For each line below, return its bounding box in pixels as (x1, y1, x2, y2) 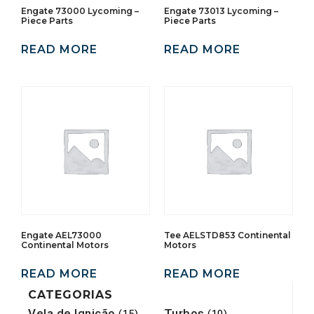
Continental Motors (21, 239, 109, 250)
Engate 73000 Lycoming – (21, 5, 139, 16)
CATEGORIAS (28, 287, 113, 301)
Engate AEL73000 (21, 229, 102, 240)
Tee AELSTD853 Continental (164, 229, 291, 240)
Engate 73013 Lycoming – (164, 5, 278, 16)
